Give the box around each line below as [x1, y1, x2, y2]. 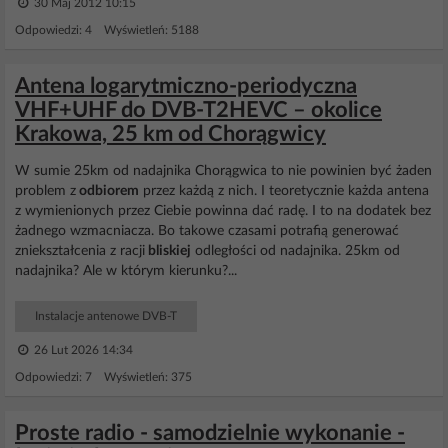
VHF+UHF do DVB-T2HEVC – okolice [15, 99, 382, 121]
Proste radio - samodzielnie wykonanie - [15, 422, 405, 444]
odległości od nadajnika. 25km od [191, 244, 400, 258]
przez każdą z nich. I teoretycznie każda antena [139, 184, 429, 198]
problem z [15, 184, 76, 198]
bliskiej [145, 244, 191, 258]
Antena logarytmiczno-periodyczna [15, 75, 357, 97]
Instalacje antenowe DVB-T [35, 310, 177, 322]
